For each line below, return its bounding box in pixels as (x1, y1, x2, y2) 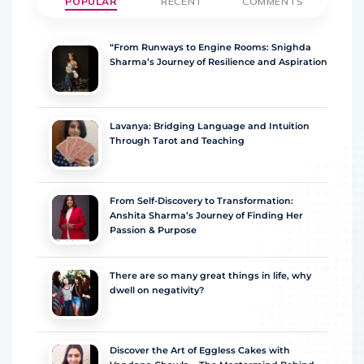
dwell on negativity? (110, 285, 204, 296)
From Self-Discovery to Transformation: (110, 196, 293, 206)
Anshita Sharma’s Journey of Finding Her (110, 210, 303, 221)
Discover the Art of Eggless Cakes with (110, 345, 290, 356)
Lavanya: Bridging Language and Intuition (110, 121, 310, 132)
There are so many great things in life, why (110, 271, 311, 281)
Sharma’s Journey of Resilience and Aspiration (110, 57, 327, 67)
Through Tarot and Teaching (110, 136, 245, 146)
